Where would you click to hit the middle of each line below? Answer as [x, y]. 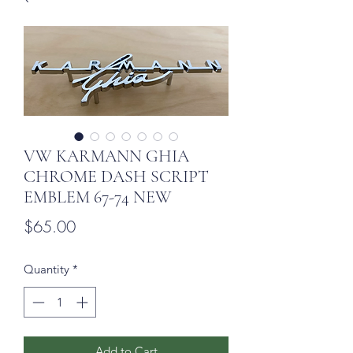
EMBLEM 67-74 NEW [98, 197]
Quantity [46, 269]
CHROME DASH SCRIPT [116, 177]
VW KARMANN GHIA [106, 156]
